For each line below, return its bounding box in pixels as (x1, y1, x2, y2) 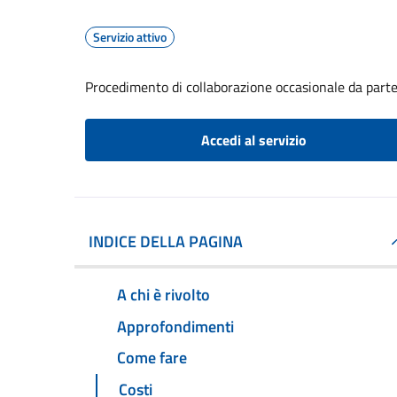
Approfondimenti (117, 314, 234, 339)
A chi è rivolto (117, 282, 210, 307)
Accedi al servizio (200, 129, 307, 151)
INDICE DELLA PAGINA (89, 230, 243, 253)
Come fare (117, 346, 187, 370)
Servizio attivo (93, 27, 167, 46)
